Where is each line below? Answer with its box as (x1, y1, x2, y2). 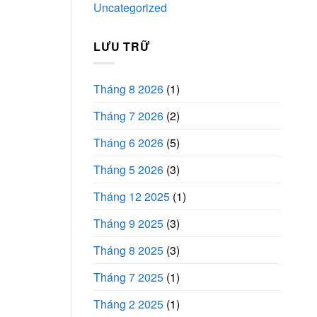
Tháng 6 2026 (93, 134, 163, 151)
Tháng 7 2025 (93, 269, 163, 286)
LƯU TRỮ (93, 38, 150, 54)
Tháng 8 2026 (93, 81, 163, 98)
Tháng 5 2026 (93, 161, 163, 178)
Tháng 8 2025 (93, 242, 163, 259)
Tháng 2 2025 (93, 296, 163, 313)
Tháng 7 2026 (93, 108, 163, 125)
